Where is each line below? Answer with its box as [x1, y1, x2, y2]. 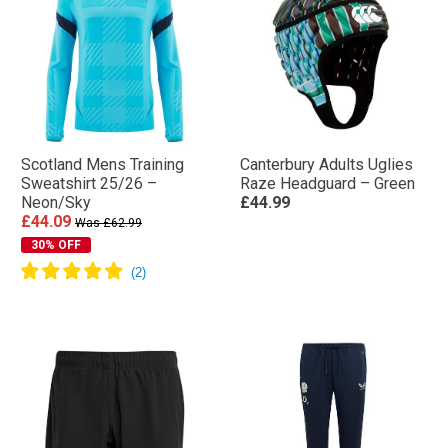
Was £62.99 [75, 216, 142, 230]
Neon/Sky [21, 193, 91, 212]
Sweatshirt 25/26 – [21, 174, 157, 193]
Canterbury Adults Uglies [240, 155, 413, 174]
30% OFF [31, 238, 81, 252]
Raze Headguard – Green [240, 174, 415, 193]
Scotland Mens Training [21, 155, 184, 174]
